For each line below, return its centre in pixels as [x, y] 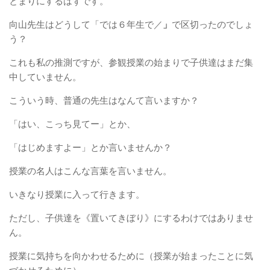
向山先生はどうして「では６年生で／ [86, 24]
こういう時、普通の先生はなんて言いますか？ [104, 100]
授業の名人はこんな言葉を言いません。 [90, 171]
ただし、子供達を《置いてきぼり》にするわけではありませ [131, 218]
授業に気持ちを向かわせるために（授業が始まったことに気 [131, 256]
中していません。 [45, 77]
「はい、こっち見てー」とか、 [72, 124]
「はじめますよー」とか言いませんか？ [90, 147]
